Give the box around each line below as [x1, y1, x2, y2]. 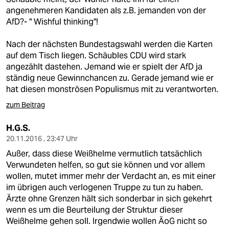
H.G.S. [6, 123, 30, 133]
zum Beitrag [6, 100, 45, 109]
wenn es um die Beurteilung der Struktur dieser [6, 204, 183, 215]
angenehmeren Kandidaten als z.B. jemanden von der [6, 5, 206, 16]
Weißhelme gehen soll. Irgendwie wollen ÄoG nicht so [6, 216, 207, 226]
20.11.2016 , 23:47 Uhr [6, 134, 78, 143]
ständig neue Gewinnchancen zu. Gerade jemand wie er [6, 73, 214, 83]
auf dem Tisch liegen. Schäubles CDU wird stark [6, 50, 186, 61]
